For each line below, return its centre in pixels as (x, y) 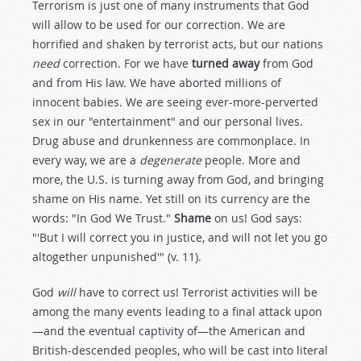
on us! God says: (257, 218)
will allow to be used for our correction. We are (159, 25)
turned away (226, 63)
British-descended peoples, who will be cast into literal (180, 350)
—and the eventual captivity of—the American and (169, 331)
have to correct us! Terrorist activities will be (197, 292)
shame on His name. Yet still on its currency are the (171, 199)
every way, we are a (86, 160)
